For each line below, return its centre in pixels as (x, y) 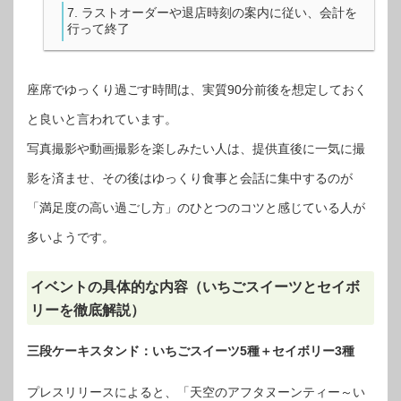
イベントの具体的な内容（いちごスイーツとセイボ (195, 286)
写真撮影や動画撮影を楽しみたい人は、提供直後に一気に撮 (196, 149)
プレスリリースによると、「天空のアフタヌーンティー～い (196, 392)
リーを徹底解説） (87, 309)
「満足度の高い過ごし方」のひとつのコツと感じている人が (196, 208)
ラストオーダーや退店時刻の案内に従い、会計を (219, 13)
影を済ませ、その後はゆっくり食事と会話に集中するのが (190, 179)
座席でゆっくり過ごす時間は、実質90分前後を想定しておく (197, 90)
